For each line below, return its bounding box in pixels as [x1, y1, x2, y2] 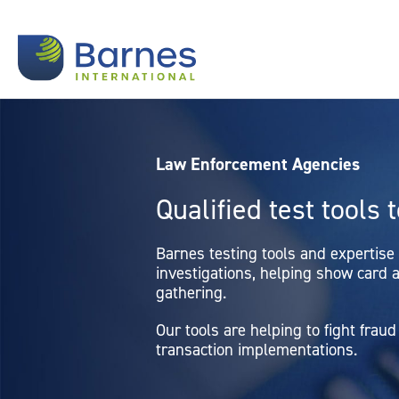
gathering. [155, 281, 226, 304]
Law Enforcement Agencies [155, 152, 360, 175]
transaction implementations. [155, 338, 357, 361]
